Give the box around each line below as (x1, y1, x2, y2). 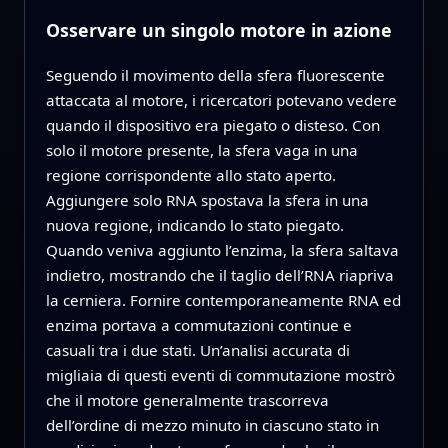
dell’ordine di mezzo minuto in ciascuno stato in (45, 414, 379, 435)
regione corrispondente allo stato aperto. (45, 164, 336, 185)
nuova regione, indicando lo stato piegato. (45, 214, 344, 235)
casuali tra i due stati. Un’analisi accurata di (45, 339, 350, 360)
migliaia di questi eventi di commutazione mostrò (45, 364, 395, 385)
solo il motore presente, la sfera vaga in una (45, 139, 358, 160)
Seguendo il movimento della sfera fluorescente (45, 64, 385, 85)
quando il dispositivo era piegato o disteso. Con (45, 114, 380, 135)
